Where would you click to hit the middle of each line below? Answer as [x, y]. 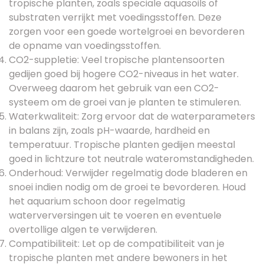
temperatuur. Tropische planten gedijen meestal [122, 144]
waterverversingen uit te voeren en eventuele [115, 215]
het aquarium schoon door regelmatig [97, 201]
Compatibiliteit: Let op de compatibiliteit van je [117, 243]
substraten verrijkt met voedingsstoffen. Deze [115, 17]
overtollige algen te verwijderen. [83, 229]
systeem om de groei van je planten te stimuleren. [125, 102]
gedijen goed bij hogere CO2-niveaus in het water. [124, 74]
